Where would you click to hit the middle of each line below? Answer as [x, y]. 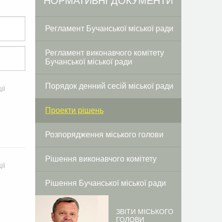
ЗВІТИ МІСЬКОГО [144, 212]
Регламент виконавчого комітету [105, 53]
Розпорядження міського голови [104, 135]
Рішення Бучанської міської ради [106, 183]
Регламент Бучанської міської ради [109, 28]
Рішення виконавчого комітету [101, 159]
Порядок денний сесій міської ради [109, 86]
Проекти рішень [74, 110]
